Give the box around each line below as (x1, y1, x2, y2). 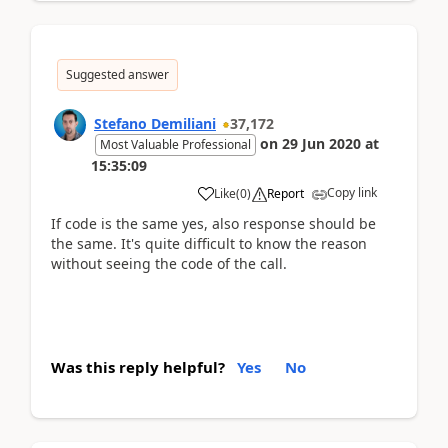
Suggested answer (66, 65, 169, 83)
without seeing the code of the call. (51, 253, 287, 273)
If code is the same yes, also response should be (51, 213, 376, 233)
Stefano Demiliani (94, 113, 216, 133)
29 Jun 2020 (282, 133, 361, 153)
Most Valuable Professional (100, 135, 251, 153)
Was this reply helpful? (51, 357, 225, 377)
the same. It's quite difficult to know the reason (51, 233, 367, 253)
